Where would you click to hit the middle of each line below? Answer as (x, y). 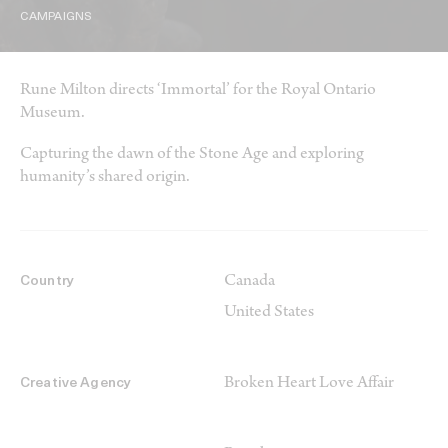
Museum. (52, 114)
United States (269, 313)
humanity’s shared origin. (105, 178)
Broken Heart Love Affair (309, 384)
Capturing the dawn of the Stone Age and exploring (192, 155)
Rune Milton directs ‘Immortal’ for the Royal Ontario (198, 91)
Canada (249, 282)
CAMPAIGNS (56, 17)
